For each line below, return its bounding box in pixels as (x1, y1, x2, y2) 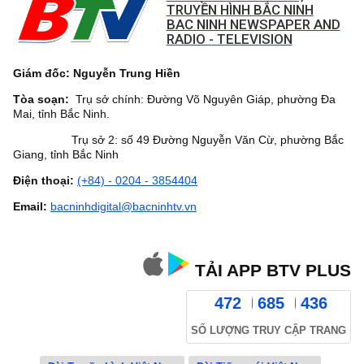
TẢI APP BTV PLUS (190, 261, 351, 280)
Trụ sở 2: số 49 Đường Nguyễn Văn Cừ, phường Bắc (13, 133, 344, 147)
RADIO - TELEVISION (166, 31, 292, 48)
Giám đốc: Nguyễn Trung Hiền (13, 67, 180, 80)
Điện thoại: (13, 174, 77, 188)
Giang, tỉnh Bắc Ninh (13, 148, 119, 162)
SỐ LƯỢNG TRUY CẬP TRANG (191, 325, 346, 337)
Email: (13, 200, 47, 214)
